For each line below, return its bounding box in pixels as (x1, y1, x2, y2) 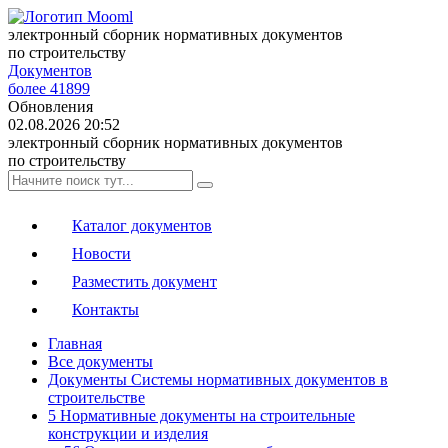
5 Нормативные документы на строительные (48, 407, 355, 424)
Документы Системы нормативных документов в (48, 371, 388, 388)
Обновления (8, 98, 93, 115)
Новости (72, 245, 131, 262)
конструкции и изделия (48, 425, 208, 442)
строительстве (48, 389, 145, 406)
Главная (48, 335, 102, 352)
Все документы (48, 353, 153, 370)
